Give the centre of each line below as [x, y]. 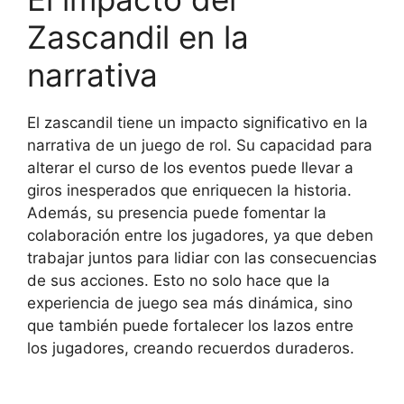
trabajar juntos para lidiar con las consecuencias [202, 258]
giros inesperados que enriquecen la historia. [189, 190]
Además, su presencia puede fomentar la [177, 213]
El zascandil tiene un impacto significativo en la [197, 123]
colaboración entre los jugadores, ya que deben [200, 235]
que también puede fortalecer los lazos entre [190, 326]
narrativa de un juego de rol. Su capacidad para [200, 145]
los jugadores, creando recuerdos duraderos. [191, 348]
